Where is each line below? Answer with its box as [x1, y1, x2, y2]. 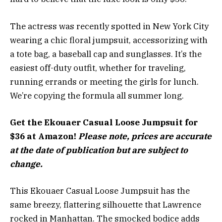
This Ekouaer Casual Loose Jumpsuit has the [10, 185, 190, 196]
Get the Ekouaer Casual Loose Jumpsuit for [10, 116, 198, 128]
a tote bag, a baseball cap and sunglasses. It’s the [10, 48, 202, 59]
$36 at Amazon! [10, 130, 78, 142]
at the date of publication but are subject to [10, 144, 188, 156]
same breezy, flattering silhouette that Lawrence [10, 199, 201, 210]
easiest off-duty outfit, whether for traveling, [10, 62, 186, 73]
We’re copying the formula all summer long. [10, 90, 184, 101]
